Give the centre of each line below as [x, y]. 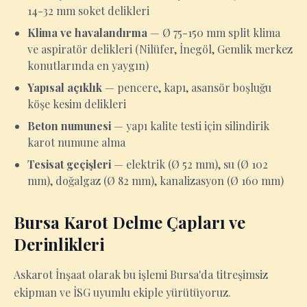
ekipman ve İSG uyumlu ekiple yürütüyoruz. [122, 292]
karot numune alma [76, 142]
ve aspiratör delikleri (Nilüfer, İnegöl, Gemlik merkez [160, 49]
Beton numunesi [69, 126]
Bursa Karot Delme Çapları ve [130, 222]
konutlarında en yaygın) [88, 65]
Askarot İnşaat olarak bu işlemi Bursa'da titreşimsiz [141, 274]
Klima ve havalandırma [87, 33]
